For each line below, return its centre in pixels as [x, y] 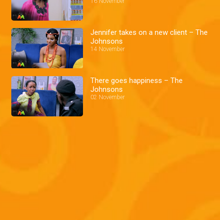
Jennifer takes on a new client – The [149, 32]
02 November [108, 97]
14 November [108, 49]
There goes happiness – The [137, 80]
